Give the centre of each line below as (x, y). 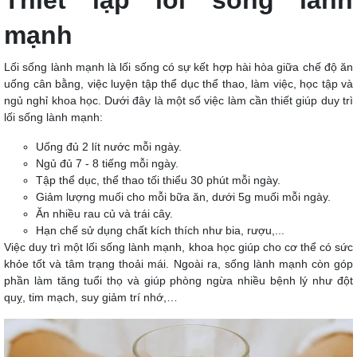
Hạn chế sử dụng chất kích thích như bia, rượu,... (160, 231)
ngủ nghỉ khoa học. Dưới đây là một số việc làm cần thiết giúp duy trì (178, 101)
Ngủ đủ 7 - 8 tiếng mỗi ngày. (107, 164)
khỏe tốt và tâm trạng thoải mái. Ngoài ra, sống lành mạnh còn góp (178, 264)
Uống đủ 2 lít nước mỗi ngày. (109, 147)
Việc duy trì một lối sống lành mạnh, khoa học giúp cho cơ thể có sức (178, 247)
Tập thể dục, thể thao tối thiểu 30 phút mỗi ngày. (158, 180)
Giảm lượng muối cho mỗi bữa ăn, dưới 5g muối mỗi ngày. (183, 197)
